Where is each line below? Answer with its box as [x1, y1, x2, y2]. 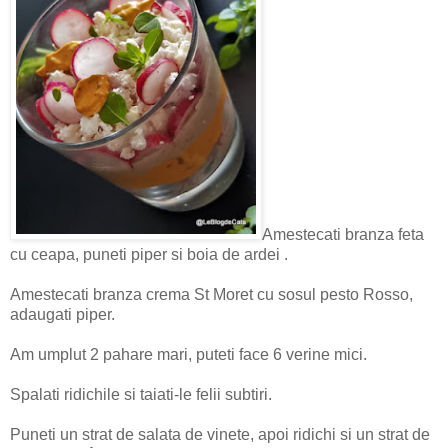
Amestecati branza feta [262, 226, 424, 244]
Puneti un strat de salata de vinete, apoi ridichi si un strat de [10, 426, 430, 444]
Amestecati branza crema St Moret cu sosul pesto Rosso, [10, 286, 413, 304]
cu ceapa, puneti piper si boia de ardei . [10, 246, 288, 264]
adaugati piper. [10, 306, 115, 324]
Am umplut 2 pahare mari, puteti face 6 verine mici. [10, 346, 367, 364]
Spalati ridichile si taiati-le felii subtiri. [10, 386, 272, 404]
